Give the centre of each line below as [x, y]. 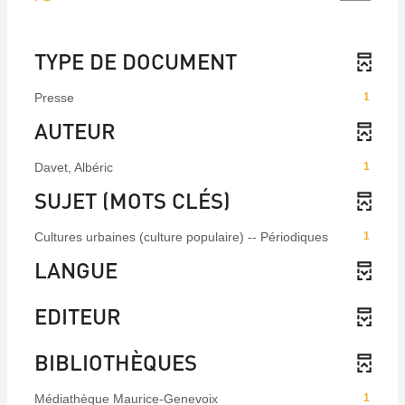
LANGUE [76, 270]
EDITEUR [78, 316]
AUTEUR [75, 131]
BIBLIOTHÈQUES [116, 362]
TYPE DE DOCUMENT [136, 61]
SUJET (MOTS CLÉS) [132, 200]
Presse [54, 98]
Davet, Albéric [74, 167]
